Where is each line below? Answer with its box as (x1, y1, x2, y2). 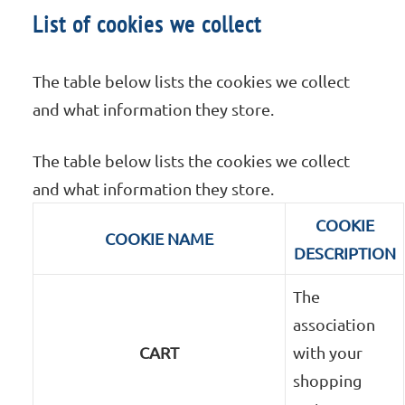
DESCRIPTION (293, 243, 396, 263)
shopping (293, 371, 363, 391)
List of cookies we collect (33, 9, 262, 40)
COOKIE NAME (105, 229, 214, 249)
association (293, 315, 376, 334)
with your (293, 343, 363, 363)
